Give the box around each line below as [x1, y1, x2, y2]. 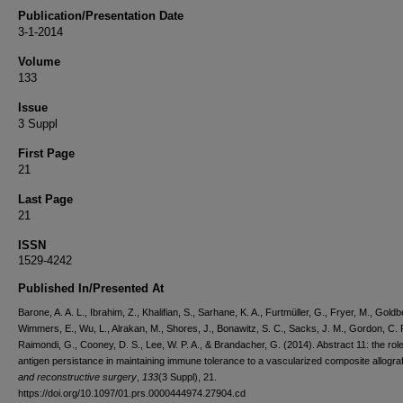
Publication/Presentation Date [18, 9, 184, 22]
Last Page [18, 193, 73, 206]
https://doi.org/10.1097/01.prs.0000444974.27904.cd [18, 388, 246, 399]
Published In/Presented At [18, 282, 164, 295]
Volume [18, 55, 60, 68]
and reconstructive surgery [18, 372, 137, 382]
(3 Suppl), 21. [158, 372, 217, 382]
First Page [18, 147, 75, 160]
